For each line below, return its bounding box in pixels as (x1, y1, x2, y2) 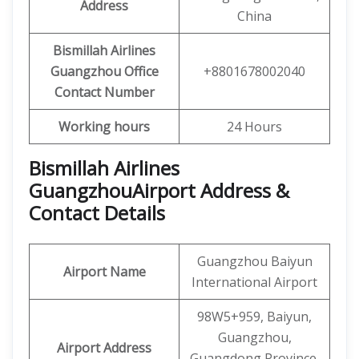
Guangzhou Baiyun (196, 252, 313, 270)
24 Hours (227, 118, 282, 135)
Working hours (58, 118, 150, 135)
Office (123, 63, 159, 80)
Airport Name (63, 263, 146, 280)
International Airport (192, 273, 317, 291)
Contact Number (54, 83, 155, 101)
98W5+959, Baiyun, (197, 308, 312, 325)
